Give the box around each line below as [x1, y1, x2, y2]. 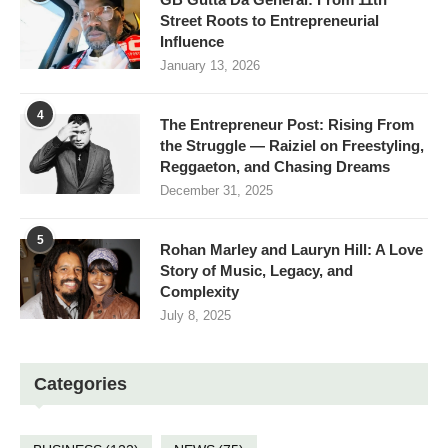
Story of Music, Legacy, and [160, 262, 353, 280]
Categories [34, 374, 127, 395]
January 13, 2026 [160, 58, 260, 74]
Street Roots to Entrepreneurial [160, 12, 379, 30]
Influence [160, 33, 224, 51]
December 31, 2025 [160, 183, 273, 199]
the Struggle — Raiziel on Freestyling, [160, 137, 424, 155]
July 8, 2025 [160, 308, 231, 324]
